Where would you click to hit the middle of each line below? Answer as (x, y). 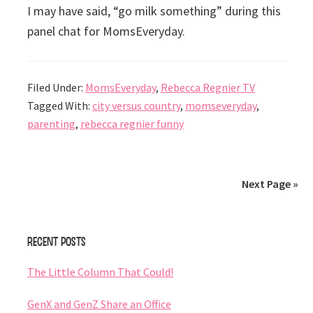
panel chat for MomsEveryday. (106, 31)
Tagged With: (59, 106)
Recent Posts (56, 242)
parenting (51, 124)
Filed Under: (56, 88)
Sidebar (33, 250)
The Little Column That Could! (100, 272)
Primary (35, 225)
